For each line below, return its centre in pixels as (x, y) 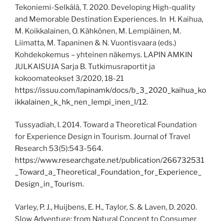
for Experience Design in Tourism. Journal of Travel (103, 137)
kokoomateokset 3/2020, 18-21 (69, 78)
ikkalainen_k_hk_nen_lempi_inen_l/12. (81, 102)
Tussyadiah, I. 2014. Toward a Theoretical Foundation (106, 125)
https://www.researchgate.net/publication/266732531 (110, 161)
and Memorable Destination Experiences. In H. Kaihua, (109, 19)
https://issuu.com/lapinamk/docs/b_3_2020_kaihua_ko (110, 90)
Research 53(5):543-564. (59, 149)
